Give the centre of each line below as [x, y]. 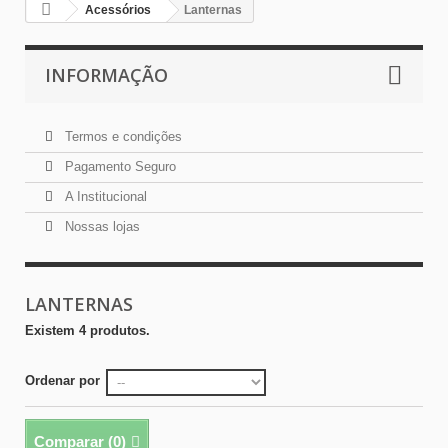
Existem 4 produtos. [87, 330]
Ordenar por [62, 380]
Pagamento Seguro [118, 166]
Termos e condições [121, 136]
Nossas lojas [100, 226]
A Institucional [104, 196]
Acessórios [118, 10]
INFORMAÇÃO [106, 75]
